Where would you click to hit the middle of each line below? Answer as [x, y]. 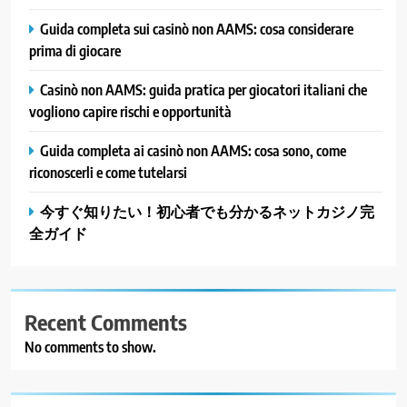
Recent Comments [106, 321]
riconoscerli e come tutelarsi [108, 172]
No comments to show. [90, 347]
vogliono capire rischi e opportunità [130, 111]
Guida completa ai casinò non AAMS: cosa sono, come [193, 150]
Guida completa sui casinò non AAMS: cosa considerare [197, 28]
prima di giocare [75, 50]
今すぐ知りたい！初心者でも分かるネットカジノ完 [207, 211]
